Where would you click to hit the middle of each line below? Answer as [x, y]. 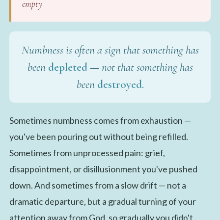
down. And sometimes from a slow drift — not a [97, 185]
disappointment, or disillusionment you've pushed [103, 169]
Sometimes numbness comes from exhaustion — [100, 120]
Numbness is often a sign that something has [110, 50]
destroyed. [120, 84]
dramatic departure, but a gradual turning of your [102, 201]
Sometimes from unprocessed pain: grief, [87, 152]
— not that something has [140, 67]
